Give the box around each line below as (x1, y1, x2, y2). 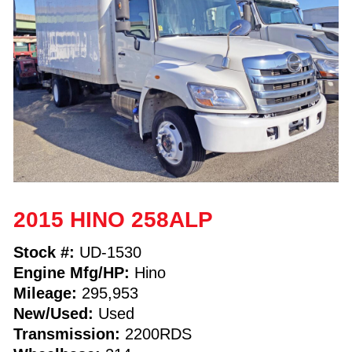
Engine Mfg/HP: (13, 263, 130, 281)
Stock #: (13, 243, 75, 261)
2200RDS (119, 324, 192, 343)
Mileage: (13, 284, 77, 302)
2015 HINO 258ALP (13, 207, 213, 232)
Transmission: (13, 324, 120, 343)
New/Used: (13, 304, 93, 322)
